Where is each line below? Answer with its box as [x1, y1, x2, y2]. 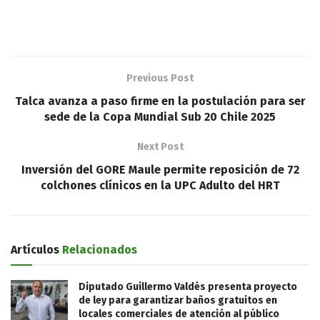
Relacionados [59, 242, 137, 256]
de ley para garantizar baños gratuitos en [79, 294, 277, 306]
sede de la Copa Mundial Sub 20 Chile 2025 [44, 109, 276, 124]
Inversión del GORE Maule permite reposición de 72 [21, 162, 299, 176]
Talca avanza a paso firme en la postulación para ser [14, 94, 306, 108]
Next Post [136, 140, 184, 153]
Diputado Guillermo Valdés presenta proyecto [79, 280, 297, 293]
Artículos [11, 242, 59, 256]
